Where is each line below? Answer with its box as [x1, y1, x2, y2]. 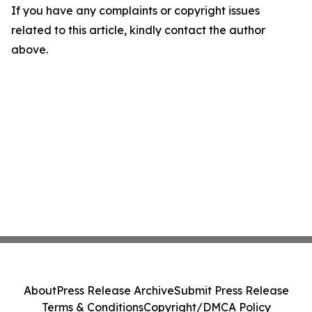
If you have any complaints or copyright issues [11, 3, 260, 17]
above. [11, 42, 48, 56]
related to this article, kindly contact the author [11, 23, 265, 37]
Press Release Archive [56, 283, 174, 297]
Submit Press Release [173, 283, 289, 297]
